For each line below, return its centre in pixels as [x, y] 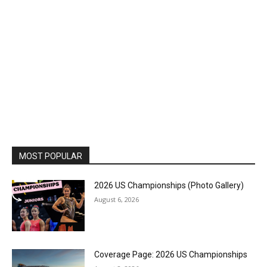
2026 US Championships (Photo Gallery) [169, 185]
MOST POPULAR [51, 156]
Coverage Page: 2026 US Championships [171, 254]
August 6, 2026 [117, 199]
